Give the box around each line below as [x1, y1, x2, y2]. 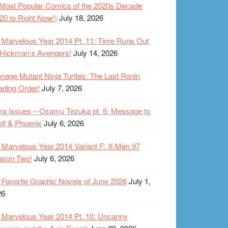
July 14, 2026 [73, 47, 118, 59]
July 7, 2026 [42, 82, 82, 94]
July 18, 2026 [59, 12, 103, 23]
